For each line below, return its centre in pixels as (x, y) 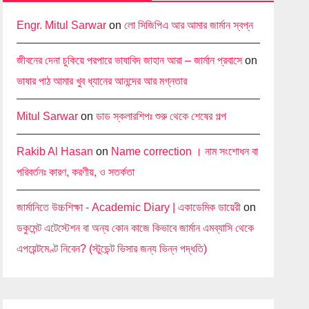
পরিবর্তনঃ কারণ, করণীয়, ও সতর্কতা (76, 172)
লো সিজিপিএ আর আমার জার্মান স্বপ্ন (189, 25)
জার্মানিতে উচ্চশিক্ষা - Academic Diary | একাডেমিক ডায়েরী (129, 207)
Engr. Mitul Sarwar (62, 25)
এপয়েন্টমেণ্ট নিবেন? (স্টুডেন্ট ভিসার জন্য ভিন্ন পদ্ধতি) (112, 248)
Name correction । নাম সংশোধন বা (185, 151)
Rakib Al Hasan (55, 151)
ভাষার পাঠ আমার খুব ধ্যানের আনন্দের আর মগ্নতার (102, 81)
